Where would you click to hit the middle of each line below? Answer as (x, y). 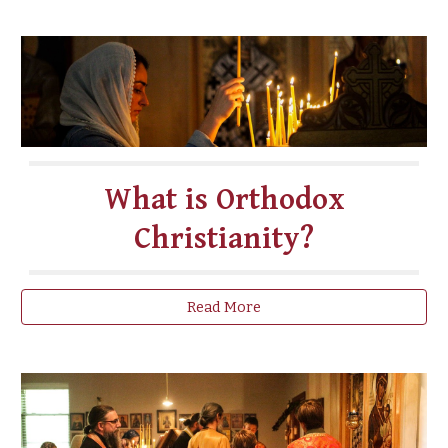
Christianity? (224, 238)
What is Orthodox (224, 199)
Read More (224, 306)
